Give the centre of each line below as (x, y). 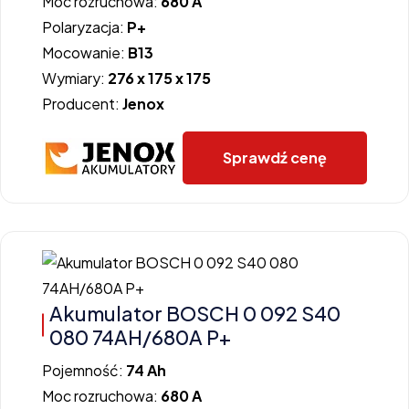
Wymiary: (75, 79)
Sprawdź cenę (275, 158)
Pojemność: (84, 371)
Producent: (82, 104)
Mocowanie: (85, 53)
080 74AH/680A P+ (140, 337)
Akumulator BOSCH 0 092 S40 (195, 314)
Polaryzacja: (84, 27)
